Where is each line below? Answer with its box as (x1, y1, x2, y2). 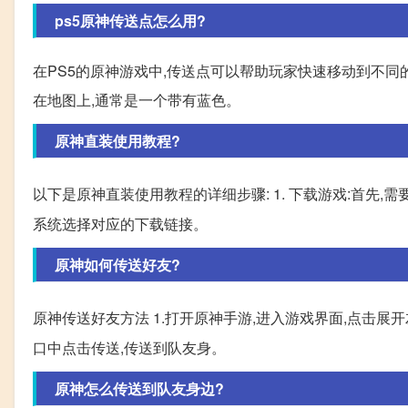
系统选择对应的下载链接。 (33, 213, 208, 235)
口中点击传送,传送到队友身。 (33, 337, 226, 359)
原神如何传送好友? (55, 254, 180, 276)
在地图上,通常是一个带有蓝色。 (33, 89, 240, 111)
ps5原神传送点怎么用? (55, 10, 206, 32)
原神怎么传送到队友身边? (55, 378, 224, 400)
